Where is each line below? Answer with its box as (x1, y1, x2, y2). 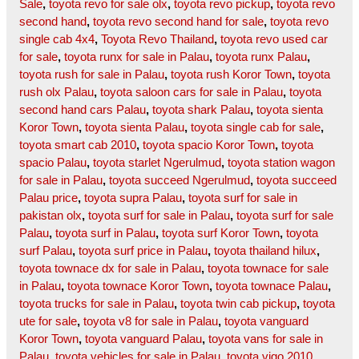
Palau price (19, 191, 78, 205)
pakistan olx (19, 208, 82, 223)
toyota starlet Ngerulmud (93, 155, 221, 170)
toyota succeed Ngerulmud (109, 173, 250, 188)
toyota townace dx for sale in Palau (19, 261, 201, 276)
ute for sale (19, 314, 77, 329)
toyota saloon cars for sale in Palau (100, 85, 283, 99)
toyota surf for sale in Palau (88, 208, 230, 223)
